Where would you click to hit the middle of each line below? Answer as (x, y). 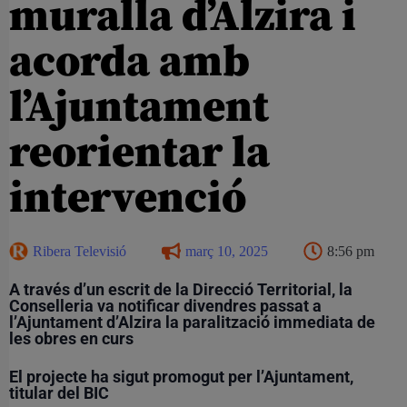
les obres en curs (71, 338)
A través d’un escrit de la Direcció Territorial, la (181, 289)
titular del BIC (59, 392)
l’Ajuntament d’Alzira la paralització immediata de (192, 322)
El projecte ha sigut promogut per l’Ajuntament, (181, 376)
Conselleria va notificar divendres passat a (165, 305)
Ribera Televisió (79, 251)
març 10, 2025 (227, 251)
